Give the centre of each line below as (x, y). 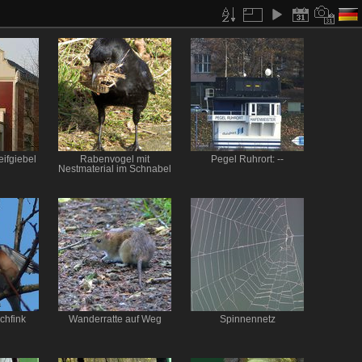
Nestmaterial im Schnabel (115, 169)
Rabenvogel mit (115, 159)
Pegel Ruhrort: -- (247, 159)
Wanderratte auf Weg (115, 320)
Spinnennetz (247, 320)
